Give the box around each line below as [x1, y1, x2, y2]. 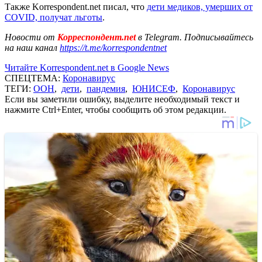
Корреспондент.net [55, 32, 138, 42]
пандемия [87, 83, 125, 94]
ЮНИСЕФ [132, 83, 175, 94]
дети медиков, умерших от [147, 1, 253, 12]
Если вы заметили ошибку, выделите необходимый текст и [5, 94, 240, 104]
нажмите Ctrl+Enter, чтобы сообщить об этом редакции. [5, 104, 226, 115]
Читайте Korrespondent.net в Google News [5, 62, 169, 73]
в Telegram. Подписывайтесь [138, 32, 253, 42]
